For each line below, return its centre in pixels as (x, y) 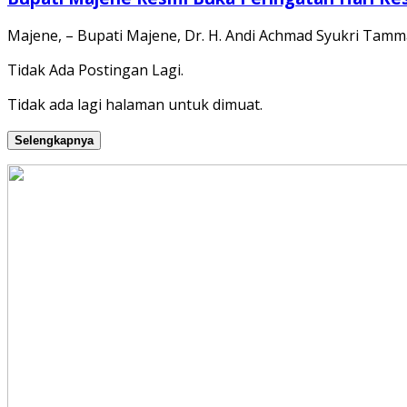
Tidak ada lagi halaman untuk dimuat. (135, 105)
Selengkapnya (54, 141)
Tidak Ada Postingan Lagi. (95, 70)
